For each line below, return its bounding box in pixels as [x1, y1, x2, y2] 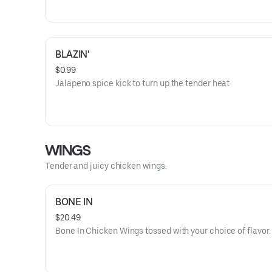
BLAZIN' [55, 49, 89, 60]
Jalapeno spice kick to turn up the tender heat [55, 78, 230, 88]
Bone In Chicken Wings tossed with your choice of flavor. [55, 226, 271, 236]
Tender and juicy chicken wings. [45, 161, 167, 171]
